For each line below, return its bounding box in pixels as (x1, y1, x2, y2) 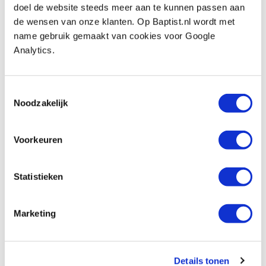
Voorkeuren (14, 134, 62, 145)
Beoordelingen (9, 7, 86, 23)
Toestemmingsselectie (4, 84, 92, 95)
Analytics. (14, 45, 55, 55)
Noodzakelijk (14, 97, 68, 108)
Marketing (14, 208, 56, 218)
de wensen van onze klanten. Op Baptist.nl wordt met (14, 16, 235, 27)
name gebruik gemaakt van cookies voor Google (14, 30, 215, 41)
